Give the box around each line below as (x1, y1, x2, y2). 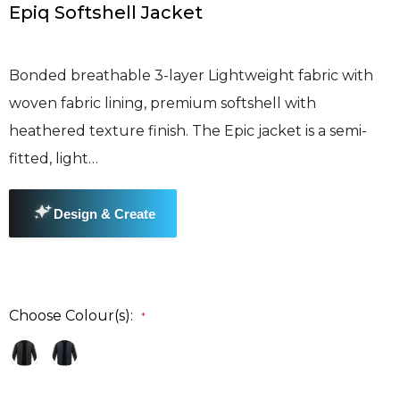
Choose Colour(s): (9, 307, 133, 325)
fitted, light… (9, 150, 98, 168)
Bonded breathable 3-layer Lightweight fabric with (9, 67, 373, 85)
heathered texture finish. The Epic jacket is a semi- (9, 122, 367, 140)
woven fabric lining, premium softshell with (9, 95, 316, 112)
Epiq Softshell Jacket (9, 2, 203, 24)
